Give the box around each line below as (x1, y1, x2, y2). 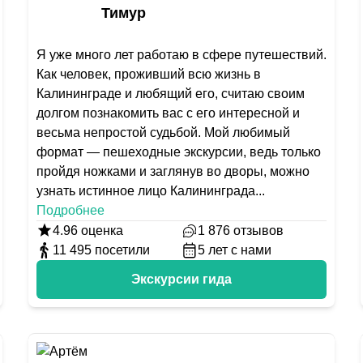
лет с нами (207, 243, 271, 257)
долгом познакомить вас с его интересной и (36, 106, 300, 120)
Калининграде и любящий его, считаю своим (36, 87, 305, 100)
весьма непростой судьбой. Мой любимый (36, 126, 290, 139)
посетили (94, 243, 150, 257)
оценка (77, 224, 123, 237)
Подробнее (36, 203, 105, 217)
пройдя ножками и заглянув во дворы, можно (36, 164, 310, 178)
